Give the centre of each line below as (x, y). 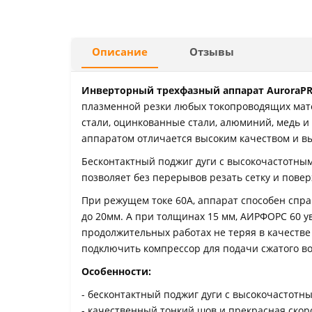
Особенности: (116, 271)
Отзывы (212, 52)
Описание (120, 52)
